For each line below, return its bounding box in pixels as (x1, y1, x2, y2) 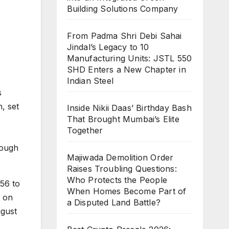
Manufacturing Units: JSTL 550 (66, 53, 192, 63)
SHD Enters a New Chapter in (66, 64, 186, 75)
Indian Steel (66, 76, 113, 86)
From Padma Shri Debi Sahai (66, 31, 182, 41)
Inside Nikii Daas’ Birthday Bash (66, 103, 192, 113)
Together (66, 125, 103, 135)
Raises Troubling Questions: (66, 164, 177, 174)
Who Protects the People (66, 175, 168, 185)
